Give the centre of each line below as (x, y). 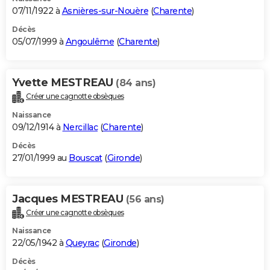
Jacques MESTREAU (69, 199)
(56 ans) (145, 199)
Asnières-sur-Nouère (105, 11)
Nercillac (80, 127)
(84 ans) (136, 83)
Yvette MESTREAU (64, 82)
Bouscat (86, 158)
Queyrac (82, 243)
